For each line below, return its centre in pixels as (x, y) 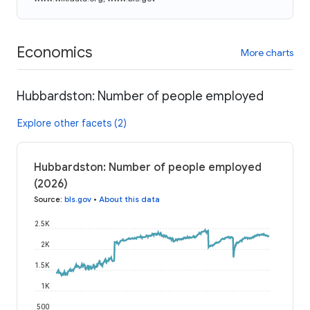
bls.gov (78, 199)
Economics (54, 52)
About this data (129, 199)
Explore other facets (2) (72, 123)
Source (47, 199)
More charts (267, 52)
